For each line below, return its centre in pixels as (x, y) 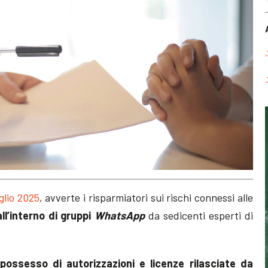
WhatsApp (120, 215)
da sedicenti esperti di (199, 215)
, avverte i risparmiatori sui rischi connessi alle (146, 197)
